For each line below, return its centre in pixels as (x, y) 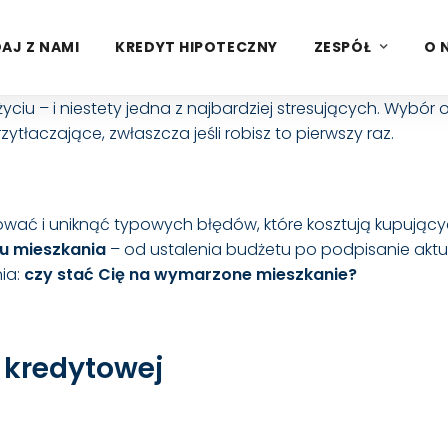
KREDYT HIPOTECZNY (196, 46)
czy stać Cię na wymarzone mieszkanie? (190, 274)
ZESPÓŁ (342, 46)
